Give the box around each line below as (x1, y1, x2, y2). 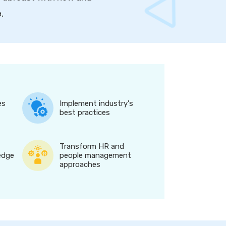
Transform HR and (59, 142, 124, 151)
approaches (59, 160, 100, 169)
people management (59, 151, 131, 160)
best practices (59, 108, 110, 117)
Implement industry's (59, 99, 133, 108)
